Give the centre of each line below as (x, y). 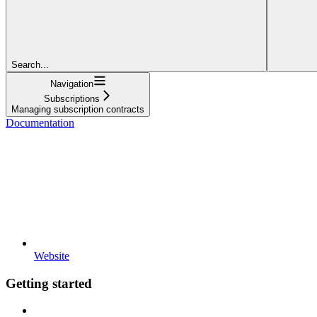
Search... (30, 64)
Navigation (71, 83)
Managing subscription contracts (78, 109)
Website (52, 255)
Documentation (40, 122)
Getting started (49, 283)
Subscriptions (71, 98)
